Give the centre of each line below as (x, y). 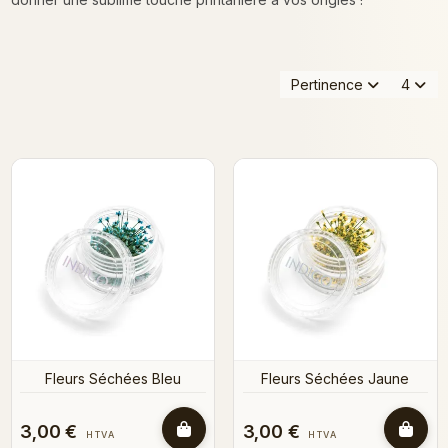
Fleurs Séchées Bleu (112, 378)
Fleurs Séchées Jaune (335, 378)
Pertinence (326, 84)
